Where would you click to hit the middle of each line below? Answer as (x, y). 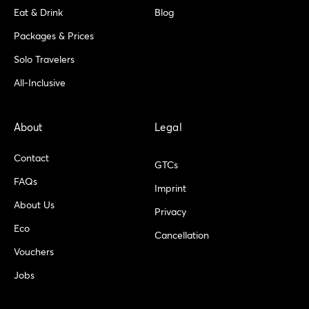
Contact (31, 159)
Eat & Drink (38, 13)
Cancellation (182, 236)
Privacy (170, 213)
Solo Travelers (44, 60)
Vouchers (34, 253)
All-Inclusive (40, 84)
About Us (34, 206)
